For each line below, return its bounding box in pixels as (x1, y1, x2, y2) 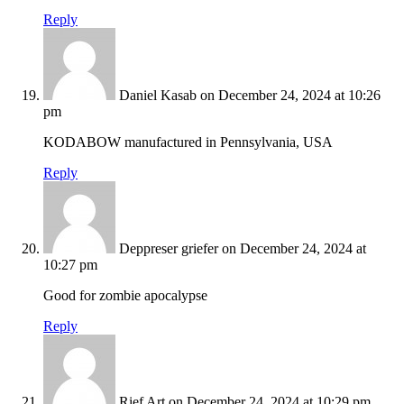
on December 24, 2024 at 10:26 (200, 87, 381, 104)
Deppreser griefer (119, 241, 218, 257)
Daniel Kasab (119, 87, 197, 104)
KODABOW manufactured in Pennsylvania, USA (43, 134, 333, 151)
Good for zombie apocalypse (43, 288, 207, 304)
